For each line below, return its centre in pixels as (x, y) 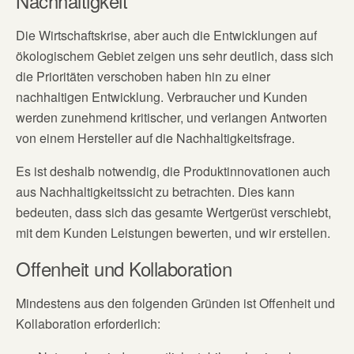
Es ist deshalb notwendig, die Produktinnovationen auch (173, 171)
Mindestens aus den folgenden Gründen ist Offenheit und (175, 303)
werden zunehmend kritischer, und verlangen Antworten (171, 117)
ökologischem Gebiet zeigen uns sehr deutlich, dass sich (175, 55)
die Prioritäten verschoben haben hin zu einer (143, 76)
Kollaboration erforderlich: (88, 323)
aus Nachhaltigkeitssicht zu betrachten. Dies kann (155, 191)
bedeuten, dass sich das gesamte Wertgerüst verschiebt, (173, 212)
